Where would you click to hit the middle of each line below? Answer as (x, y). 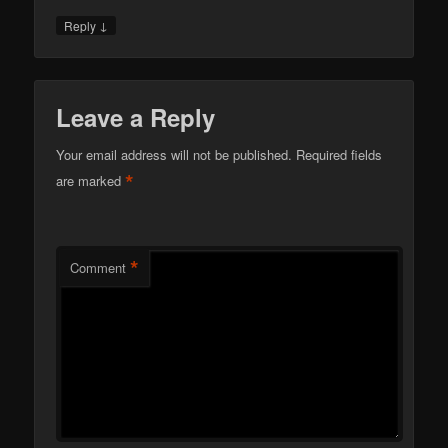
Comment (98, 267)
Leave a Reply (136, 116)
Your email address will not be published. (174, 154)
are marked (91, 180)
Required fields (339, 154)
